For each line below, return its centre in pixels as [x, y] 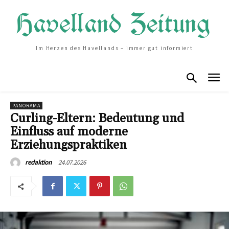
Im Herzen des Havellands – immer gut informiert [114, 48]
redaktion [38, 163]
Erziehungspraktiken [68, 145]
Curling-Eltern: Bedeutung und [97, 119]
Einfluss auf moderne [69, 132]
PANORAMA [26, 106]
